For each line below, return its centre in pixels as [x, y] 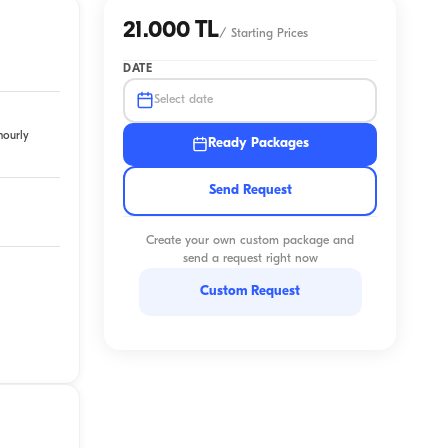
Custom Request [250, 291]
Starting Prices [269, 33]
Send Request [250, 190]
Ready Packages [258, 144]
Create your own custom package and [250, 241]
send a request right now [250, 259]
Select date [184, 100]
